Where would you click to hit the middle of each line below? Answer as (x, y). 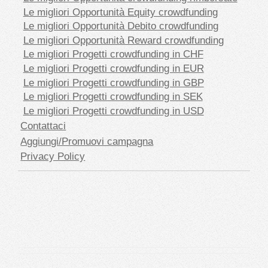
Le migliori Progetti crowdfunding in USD (113, 110)
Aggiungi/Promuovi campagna (87, 141)
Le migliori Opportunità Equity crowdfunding (120, 12)
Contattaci (43, 126)
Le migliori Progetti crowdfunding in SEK (113, 97)
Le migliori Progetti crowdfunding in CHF (113, 54)
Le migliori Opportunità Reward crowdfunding (123, 40)
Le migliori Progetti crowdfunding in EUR (113, 68)
